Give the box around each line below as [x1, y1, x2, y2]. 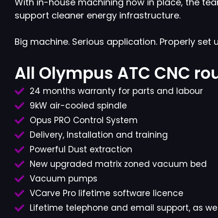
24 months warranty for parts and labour [30, 85, 203, 97]
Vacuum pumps [30, 173, 97, 185]
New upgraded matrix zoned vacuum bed [30, 158, 207, 170]
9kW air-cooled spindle [30, 100, 127, 112]
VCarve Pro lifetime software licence [30, 187, 183, 200]
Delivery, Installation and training [30, 129, 168, 141]
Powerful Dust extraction [30, 144, 132, 156]
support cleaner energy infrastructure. [15, 9, 181, 22]
